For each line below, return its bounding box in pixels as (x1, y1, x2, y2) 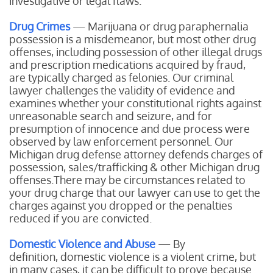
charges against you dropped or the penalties (9, 199, 232, 212)
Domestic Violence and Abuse (9, 237, 155, 250)
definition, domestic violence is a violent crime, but (9, 250, 256, 263)
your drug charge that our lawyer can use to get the (9, 186, 260, 199)
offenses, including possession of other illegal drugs (9, 45, 262, 58)
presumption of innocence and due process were (9, 122, 250, 135)
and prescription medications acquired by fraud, (9, 58, 246, 71)
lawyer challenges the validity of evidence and (9, 83, 235, 97)
